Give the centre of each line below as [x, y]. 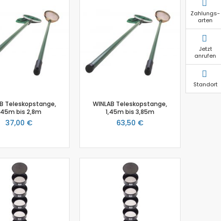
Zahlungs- [205, 13]
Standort [205, 84]
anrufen [205, 55]
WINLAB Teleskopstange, [130, 104]
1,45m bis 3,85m [130, 111]
